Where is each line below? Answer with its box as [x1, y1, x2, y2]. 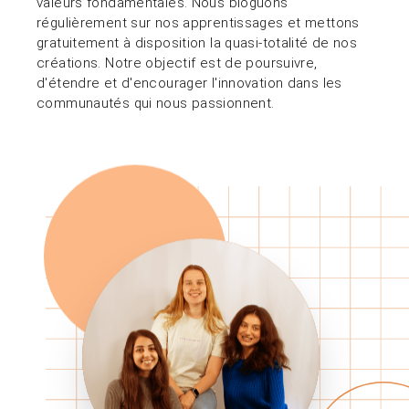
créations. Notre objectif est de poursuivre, [37, 55, 318, 71]
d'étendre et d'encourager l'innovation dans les [37, 75, 342, 91]
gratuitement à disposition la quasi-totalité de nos [37, 35, 358, 51]
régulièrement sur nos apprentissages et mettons [37, 15, 360, 31]
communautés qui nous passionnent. [37, 95, 275, 111]
